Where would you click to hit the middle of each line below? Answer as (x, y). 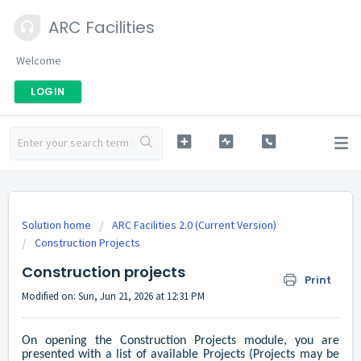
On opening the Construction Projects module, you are (180, 341)
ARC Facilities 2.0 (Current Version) (194, 225)
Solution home (58, 225)
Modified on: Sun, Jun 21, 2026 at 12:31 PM (113, 296)
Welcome (39, 60)
